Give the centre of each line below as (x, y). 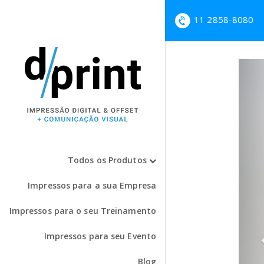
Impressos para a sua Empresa (92, 185)
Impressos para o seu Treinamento (82, 211)
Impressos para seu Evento (100, 236)
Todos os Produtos (108, 160)
